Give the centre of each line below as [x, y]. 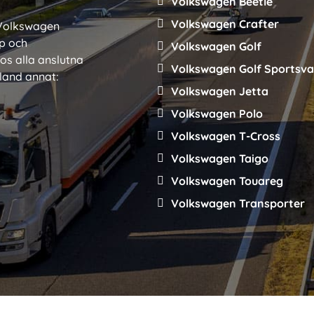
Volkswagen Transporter [238, 203]
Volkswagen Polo [217, 113]
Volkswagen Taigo [220, 158]
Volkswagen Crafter [225, 23]
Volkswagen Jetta [220, 91]
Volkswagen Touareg [227, 180]
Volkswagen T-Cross [226, 136]
